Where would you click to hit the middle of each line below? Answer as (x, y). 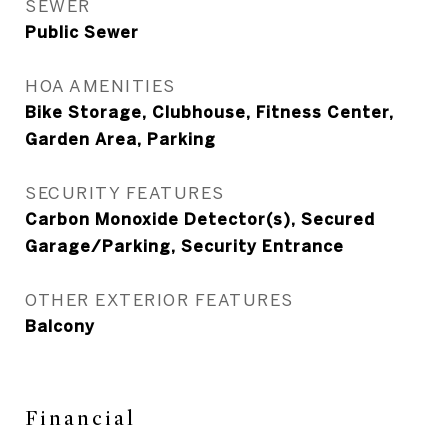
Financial (80, 418)
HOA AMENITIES (100, 85)
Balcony (60, 326)
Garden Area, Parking (120, 139)
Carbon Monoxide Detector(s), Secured (200, 219)
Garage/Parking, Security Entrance (184, 246)
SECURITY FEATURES (125, 192)
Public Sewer (82, 32)
